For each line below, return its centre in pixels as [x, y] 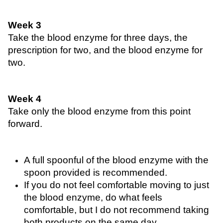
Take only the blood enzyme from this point [99, 111]
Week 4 [26, 99]
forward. [25, 124]
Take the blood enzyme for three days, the [98, 38]
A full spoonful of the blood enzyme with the [116, 160]
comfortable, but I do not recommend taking [116, 210]
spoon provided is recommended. [97, 172]
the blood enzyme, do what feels [93, 197]
